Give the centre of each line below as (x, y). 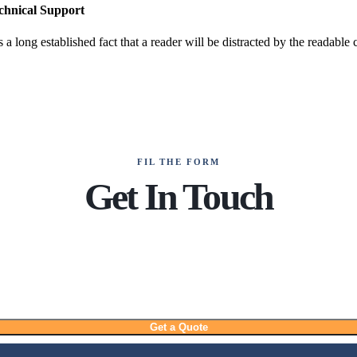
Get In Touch (178, 196)
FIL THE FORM (178, 161)
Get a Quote (178, 327)
